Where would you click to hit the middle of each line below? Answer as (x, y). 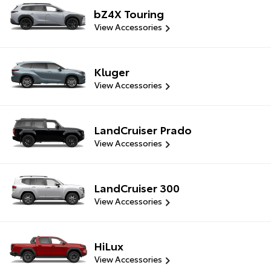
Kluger (112, 71)
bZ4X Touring (129, 13)
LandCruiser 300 (137, 188)
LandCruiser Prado (143, 129)
